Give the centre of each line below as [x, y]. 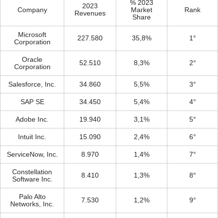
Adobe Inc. [32, 120]
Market [142, 10]
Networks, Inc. [32, 204]
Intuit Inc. [32, 137]
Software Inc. [32, 180]
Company [32, 10]
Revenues [90, 14]
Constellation [32, 172]
